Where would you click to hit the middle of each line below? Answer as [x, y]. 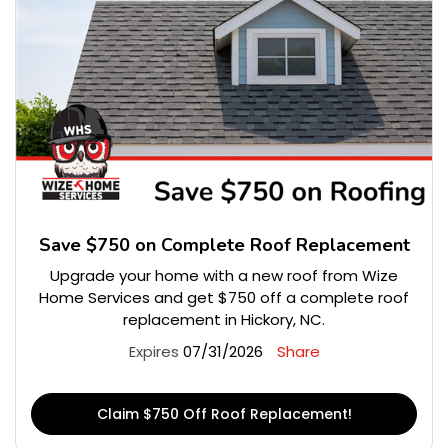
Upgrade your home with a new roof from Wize [224, 276]
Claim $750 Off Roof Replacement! [224, 414]
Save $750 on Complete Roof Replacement [224, 245]
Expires [153, 352]
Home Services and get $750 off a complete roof [224, 298]
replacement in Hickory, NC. [224, 320]
